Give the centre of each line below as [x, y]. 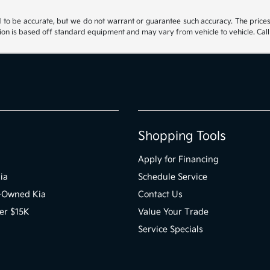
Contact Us [160, 194]
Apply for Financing [178, 159]
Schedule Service [172, 177]
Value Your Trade [173, 212]
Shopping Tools [182, 136]
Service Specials [170, 229]
